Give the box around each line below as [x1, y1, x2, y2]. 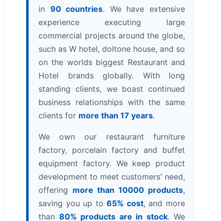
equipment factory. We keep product [38, 158, 185, 168]
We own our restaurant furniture [38, 131, 185, 142]
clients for [38, 110, 78, 120]
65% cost [107, 198, 144, 208]
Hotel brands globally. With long [38, 70, 185, 80]
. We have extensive [103, 3, 185, 14]
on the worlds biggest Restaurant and [38, 57, 185, 67]
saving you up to [38, 198, 107, 208]
